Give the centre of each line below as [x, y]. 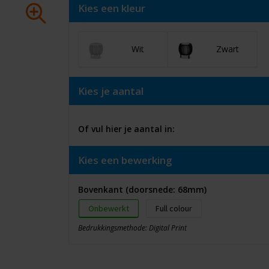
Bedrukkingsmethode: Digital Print [132, 228]
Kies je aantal [110, 91]
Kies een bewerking [125, 160]
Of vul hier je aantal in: [126, 129]
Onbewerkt [108, 208]
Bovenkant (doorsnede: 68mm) [142, 189]
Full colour [174, 208]
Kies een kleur [111, 8]
